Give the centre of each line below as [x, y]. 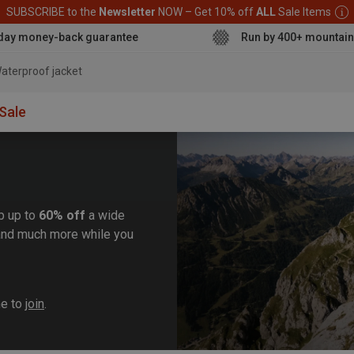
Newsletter [128, 11]
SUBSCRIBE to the [52, 11]
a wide [105, 215]
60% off [62, 215]
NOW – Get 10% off [207, 11]
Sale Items [304, 11]
